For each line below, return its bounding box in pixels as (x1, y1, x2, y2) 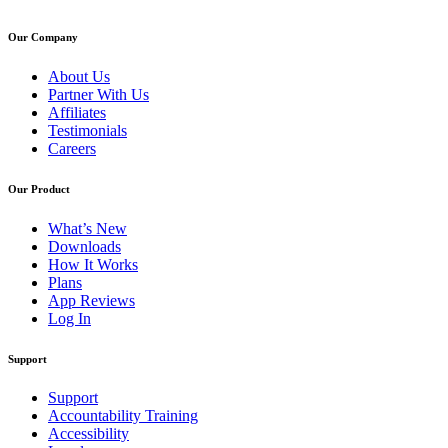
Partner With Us (48, 85, 149, 103)
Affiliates (48, 103, 106, 121)
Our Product (8, 182, 70, 195)
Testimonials (48, 121, 127, 139)
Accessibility (48, 425, 129, 443)
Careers (48, 139, 96, 157)
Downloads (48, 237, 121, 255)
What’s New (48, 219, 127, 237)
